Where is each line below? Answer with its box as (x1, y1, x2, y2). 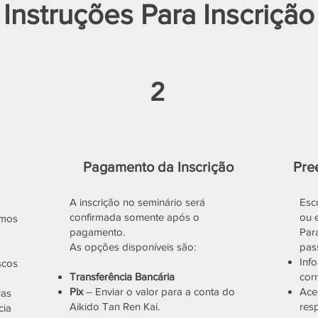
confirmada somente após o (70, 211, 199, 223)
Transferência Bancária (70, 270, 175, 283)
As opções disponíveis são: (70, 241, 196, 253)
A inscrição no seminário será (70, 196, 205, 208)
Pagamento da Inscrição (83, 159, 234, 175)
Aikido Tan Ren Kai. (70, 300, 160, 312)
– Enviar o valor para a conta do (86, 285, 235, 297)
